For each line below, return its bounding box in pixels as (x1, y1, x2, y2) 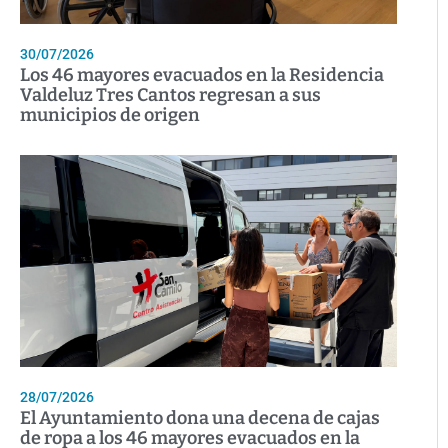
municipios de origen (20, 104, 200, 127)
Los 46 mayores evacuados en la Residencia (20, 64, 384, 87)
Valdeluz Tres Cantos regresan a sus (20, 84, 321, 107)
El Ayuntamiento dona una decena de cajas (20, 407, 380, 430)
